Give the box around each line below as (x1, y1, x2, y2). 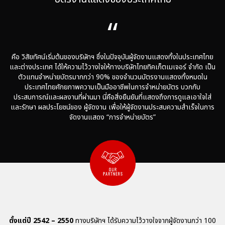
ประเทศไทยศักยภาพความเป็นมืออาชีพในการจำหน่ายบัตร (25, 81, 179, 92)
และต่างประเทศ (10, 61, 53, 72)
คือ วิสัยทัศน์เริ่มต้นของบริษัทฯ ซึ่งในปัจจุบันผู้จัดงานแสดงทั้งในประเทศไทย (12, 51, 213, 62)
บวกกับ (181, 81, 200, 92)
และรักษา (11, 101, 36, 113)
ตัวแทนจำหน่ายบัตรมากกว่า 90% (18, 71, 110, 82)
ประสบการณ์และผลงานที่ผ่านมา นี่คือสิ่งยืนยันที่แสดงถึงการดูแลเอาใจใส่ (14, 91, 211, 102)
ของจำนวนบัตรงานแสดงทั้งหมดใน (111, 71, 207, 82)
